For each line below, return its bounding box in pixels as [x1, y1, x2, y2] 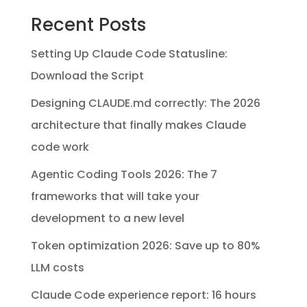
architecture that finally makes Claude [30, 117, 246, 134]
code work [30, 139, 89, 156]
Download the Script [30, 68, 144, 84]
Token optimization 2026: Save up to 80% [30, 238, 260, 254]
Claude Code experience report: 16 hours [30, 287, 256, 304]
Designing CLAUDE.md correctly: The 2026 [30, 95, 260, 112]
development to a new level [30, 210, 184, 227]
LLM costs [30, 260, 84, 276]
